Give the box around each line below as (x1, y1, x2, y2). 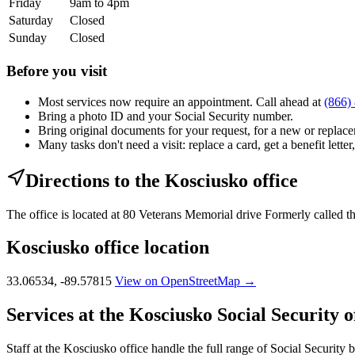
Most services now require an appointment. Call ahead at (38, 94, 324, 109)
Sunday (9, 31, 47, 45)
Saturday (9, 13, 53, 28)
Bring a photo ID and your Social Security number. (38, 109, 293, 123)
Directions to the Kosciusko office (25, 170, 298, 191)
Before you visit (6, 62, 107, 79)
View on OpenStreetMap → (115, 274, 256, 288)
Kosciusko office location (6, 237, 209, 258)
